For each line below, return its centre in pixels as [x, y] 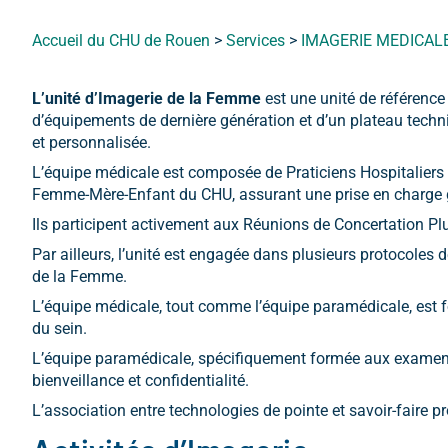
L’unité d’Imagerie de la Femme [148, 98]
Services [255, 40]
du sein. [59, 328]
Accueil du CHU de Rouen [121, 40]
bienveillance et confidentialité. [140, 380]
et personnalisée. [91, 142]
